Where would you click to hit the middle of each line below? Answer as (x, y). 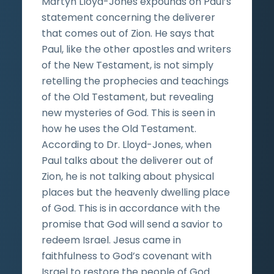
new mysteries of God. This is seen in (128, 113)
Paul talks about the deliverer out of (128, 160)
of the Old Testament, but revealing (128, 97)
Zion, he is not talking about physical (128, 176)
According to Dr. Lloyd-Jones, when (127, 144)
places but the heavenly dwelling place (136, 192)
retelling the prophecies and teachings (135, 81)
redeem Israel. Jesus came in (111, 240)
